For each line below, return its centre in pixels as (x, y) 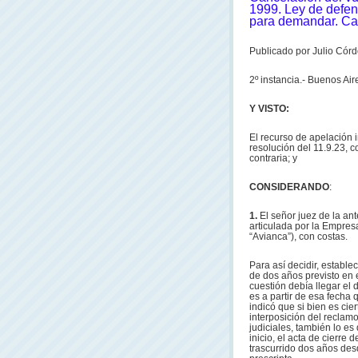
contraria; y (273, 158)
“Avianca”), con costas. (298, 237)
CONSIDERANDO (289, 187)
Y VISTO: (269, 109)
